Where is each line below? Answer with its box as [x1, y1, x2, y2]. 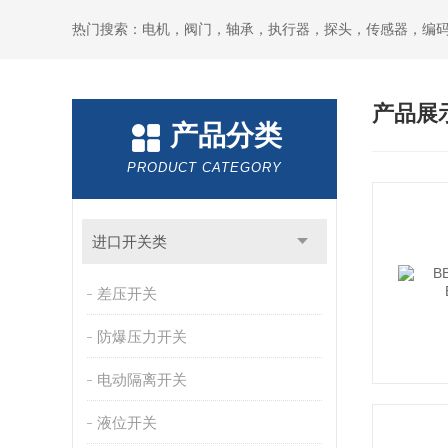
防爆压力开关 [96, 328, 187, 345]
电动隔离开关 [96, 371, 187, 388]
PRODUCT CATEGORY [127, 160, 282, 175]
